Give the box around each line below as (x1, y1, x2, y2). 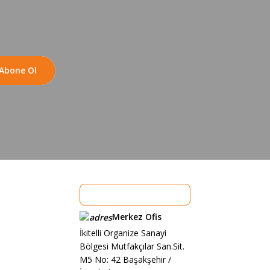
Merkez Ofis (112, 210, 162, 222)
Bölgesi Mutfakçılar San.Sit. (80, 240, 184, 253)
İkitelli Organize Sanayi (80, 227, 166, 239)
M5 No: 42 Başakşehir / (80, 254, 171, 266)
